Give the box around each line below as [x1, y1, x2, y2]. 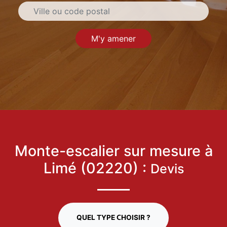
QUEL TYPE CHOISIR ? [77, 213, 150, 222]
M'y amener [91, 33, 136, 44]
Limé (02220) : [43, 159, 150, 178]
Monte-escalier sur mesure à [14, 142, 213, 161]
